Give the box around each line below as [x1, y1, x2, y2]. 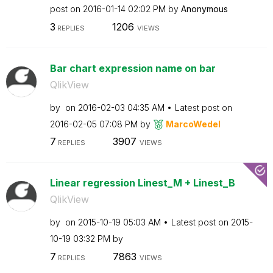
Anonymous [180, 4, 228, 14]
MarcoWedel [165, 118, 221, 129]
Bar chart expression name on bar [49, 62, 216, 74]
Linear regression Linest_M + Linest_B [49, 177, 235, 189]
